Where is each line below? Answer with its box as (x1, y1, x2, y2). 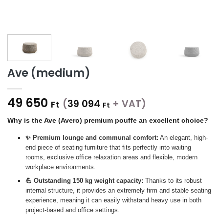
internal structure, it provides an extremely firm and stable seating (25, 187, 211, 195)
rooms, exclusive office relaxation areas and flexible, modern (25, 153, 197, 161)
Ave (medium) (7, 65, 90, 81)
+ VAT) (110, 97, 146, 111)
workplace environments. (25, 163, 96, 171)
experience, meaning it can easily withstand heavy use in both (25, 197, 201, 204)
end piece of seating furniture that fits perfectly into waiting (25, 144, 191, 152)
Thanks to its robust (143, 177, 202, 185)
